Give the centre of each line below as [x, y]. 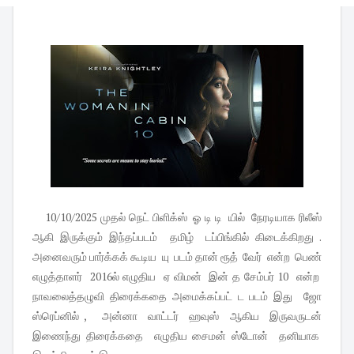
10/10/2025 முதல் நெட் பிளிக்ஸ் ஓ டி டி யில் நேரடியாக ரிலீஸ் [183, 217]
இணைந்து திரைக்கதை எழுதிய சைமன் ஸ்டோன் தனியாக [177, 336]
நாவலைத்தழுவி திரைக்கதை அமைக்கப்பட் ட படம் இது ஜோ [177, 296]
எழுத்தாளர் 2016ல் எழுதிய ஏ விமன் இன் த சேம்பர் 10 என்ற [177, 277]
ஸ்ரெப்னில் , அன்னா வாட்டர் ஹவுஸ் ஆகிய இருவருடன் [177, 316]
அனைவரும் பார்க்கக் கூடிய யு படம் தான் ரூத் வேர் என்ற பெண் [177, 257]
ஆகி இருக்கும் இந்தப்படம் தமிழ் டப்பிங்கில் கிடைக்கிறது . [177, 237]
